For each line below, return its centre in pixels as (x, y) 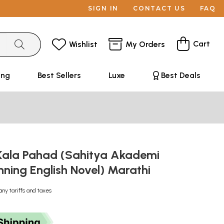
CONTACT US (159, 8)
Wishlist (83, 44)
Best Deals (180, 75)
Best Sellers (59, 75)
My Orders (145, 44)
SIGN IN (103, 8)
